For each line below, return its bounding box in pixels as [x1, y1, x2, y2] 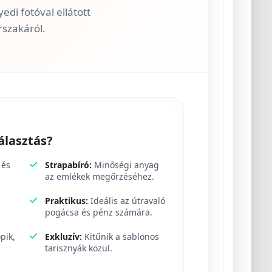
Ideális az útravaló [88, 194, 166, 206]
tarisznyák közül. [45, 242, 113, 254]
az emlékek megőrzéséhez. [45, 170, 155, 182]
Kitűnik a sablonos [82, 230, 160, 242]
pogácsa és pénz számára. [45, 206, 153, 218]
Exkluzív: [45, 230, 83, 242]
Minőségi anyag [92, 158, 160, 171]
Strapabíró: [45, 158, 92, 171]
